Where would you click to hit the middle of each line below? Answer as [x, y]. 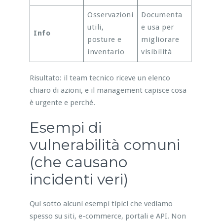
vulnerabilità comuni [105, 145]
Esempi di [65, 127]
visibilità [157, 52]
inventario [106, 52]
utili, [96, 27]
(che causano [78, 162]
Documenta [162, 15]
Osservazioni [110, 15]
